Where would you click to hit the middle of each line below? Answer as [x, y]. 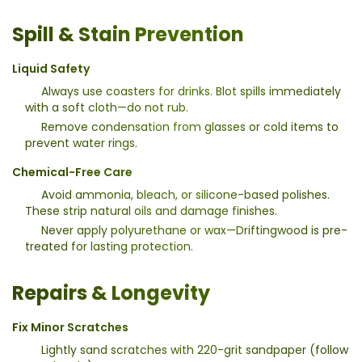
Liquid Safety [51, 68]
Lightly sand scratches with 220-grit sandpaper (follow [195, 349]
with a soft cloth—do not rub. [107, 107]
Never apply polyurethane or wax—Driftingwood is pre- [194, 230]
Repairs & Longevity [111, 293]
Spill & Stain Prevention [128, 34]
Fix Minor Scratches [70, 327]
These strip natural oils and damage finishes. [151, 210]
